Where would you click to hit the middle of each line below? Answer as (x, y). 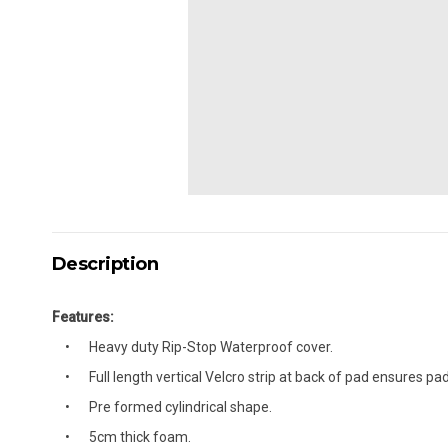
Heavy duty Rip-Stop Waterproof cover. (211, 347)
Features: (83, 317)
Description (105, 264)
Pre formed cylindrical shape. (180, 407)
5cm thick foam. (140, 437)
